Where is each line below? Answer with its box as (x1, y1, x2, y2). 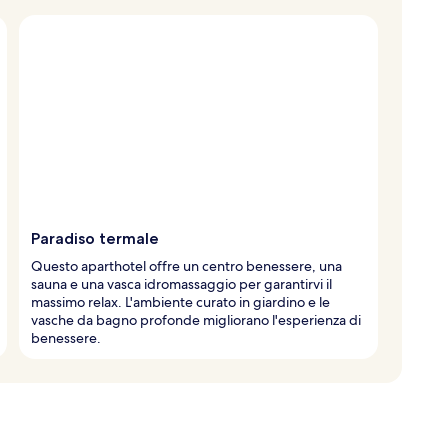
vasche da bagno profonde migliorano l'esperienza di (31, 310, 361, 329)
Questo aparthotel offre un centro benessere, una (31, 256, 342, 275)
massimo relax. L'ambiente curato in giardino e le (31, 292, 330, 311)
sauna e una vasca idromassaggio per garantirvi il (31, 274, 332, 293)
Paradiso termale (31, 228, 159, 248)
